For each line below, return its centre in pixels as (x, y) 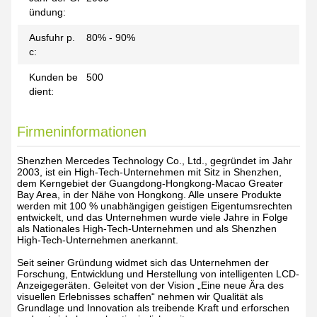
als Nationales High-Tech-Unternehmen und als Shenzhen (147, 229)
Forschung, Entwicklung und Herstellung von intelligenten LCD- (158, 274)
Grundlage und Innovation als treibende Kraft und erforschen (153, 308)
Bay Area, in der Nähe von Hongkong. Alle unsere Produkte (149, 195)
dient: (41, 91)
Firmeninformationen (82, 132)
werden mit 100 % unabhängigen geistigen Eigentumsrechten (155, 206)
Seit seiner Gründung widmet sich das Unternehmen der (143, 263)
